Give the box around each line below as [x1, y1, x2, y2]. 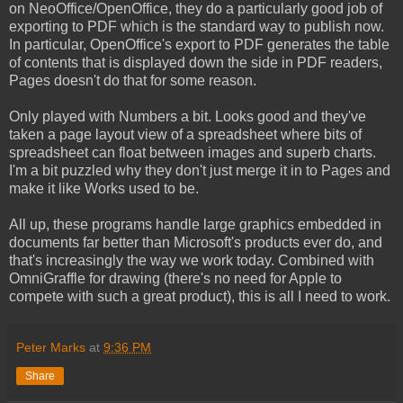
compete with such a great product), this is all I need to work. [9, 288, 390, 304]
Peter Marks [16, 339, 85, 354]
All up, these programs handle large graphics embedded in [9, 216, 381, 232]
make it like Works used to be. [9, 180, 199, 196]
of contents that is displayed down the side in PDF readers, [9, 54, 382, 70]
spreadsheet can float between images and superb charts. [9, 144, 376, 160]
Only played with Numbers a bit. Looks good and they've [9, 108, 366, 124]
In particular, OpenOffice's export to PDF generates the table [9, 36, 390, 52]
